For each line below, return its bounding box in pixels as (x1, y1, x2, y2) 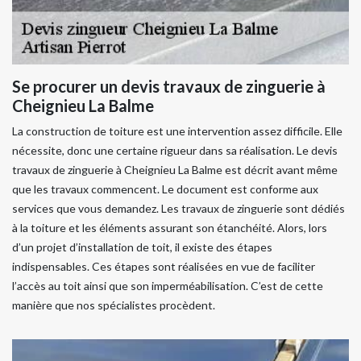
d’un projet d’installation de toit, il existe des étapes (12, 240, 272, 254)
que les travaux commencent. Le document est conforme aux (12, 182, 318, 196)
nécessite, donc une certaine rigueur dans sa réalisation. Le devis (12, 143, 338, 157)
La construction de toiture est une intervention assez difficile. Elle (12, 124, 342, 138)
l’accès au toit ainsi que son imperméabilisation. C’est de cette (12, 279, 323, 293)
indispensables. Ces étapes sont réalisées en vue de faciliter (12, 259, 315, 273)
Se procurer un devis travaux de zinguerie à (12, 77, 326, 96)
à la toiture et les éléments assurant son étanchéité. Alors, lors (12, 221, 327, 234)
